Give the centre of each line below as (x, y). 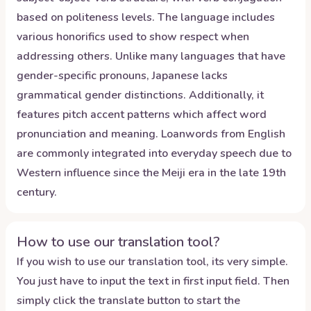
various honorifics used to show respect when (133, 37)
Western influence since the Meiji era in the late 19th (151, 173)
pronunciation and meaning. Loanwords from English (151, 134)
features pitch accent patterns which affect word (142, 115)
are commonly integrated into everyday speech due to (154, 153)
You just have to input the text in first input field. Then (153, 281)
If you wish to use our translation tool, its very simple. (152, 262)
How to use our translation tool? (118, 242)
